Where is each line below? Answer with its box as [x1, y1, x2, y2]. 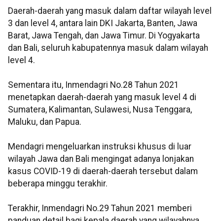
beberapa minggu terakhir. [8, 179, 108, 189]
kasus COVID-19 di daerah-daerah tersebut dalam [8, 166, 198, 177]
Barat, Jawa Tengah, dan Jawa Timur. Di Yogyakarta [8, 31, 200, 41]
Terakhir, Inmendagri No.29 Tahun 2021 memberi [8, 203, 192, 214]
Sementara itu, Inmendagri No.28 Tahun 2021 [8, 80, 179, 90]
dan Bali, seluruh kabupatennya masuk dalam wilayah [8, 43, 208, 53]
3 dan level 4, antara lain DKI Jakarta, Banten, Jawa [8, 18, 197, 29]
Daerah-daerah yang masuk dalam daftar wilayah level [8, 6, 212, 16]
